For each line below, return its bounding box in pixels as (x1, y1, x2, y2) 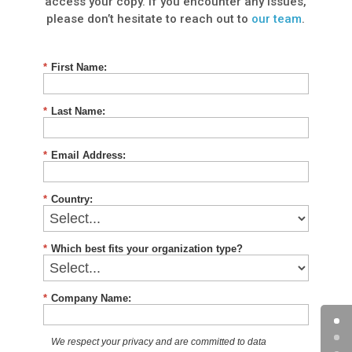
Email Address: (50, 149, 126, 162)
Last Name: (50, 105, 105, 118)
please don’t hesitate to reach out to (46, 11, 252, 26)
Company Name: (50, 291, 131, 304)
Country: (50, 193, 93, 206)
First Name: (50, 61, 107, 74)
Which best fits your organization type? (50, 243, 243, 255)
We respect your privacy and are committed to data (50, 335, 266, 347)
